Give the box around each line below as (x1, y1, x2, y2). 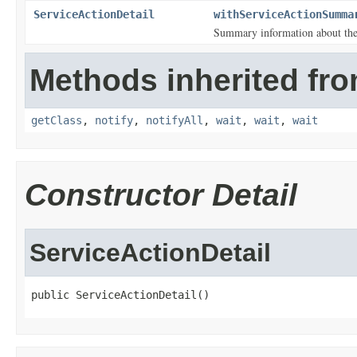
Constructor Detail (25, 178, 297, 212)
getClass (31, 114, 82, 127)
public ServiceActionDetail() (31, 288, 210, 301)
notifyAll (146, 114, 203, 127)
